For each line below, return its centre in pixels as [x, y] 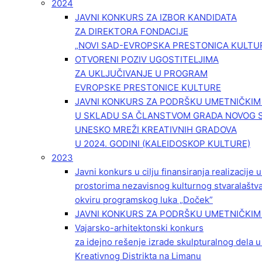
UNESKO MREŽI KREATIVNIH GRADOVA [156, 130]
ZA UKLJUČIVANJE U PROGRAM [141, 73]
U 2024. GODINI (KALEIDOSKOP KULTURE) [163, 144]
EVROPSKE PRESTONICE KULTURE [148, 87]
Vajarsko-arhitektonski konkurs [139, 228]
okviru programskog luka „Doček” [144, 200]
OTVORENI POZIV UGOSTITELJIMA [147, 59]
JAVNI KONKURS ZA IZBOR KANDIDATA [156, 17]
